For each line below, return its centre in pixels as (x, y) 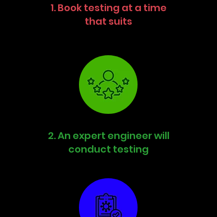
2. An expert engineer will (108, 136)
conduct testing (108, 149)
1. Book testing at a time (108, 8)
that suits (108, 21)
